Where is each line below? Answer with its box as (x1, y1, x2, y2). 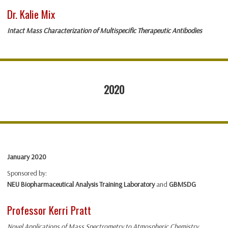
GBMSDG (169, 180, 196, 189)
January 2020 (7, 152, 46, 162)
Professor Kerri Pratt (7, 202, 91, 218)
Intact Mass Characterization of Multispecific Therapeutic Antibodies (7, 26, 202, 36)
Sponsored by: (7, 168, 47, 178)
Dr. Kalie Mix (7, 6, 55, 22)
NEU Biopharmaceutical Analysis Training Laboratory (7, 180, 155, 189)
